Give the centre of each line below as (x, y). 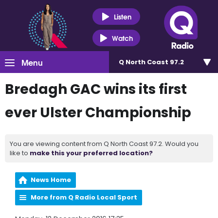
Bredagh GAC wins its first (96, 89)
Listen (122, 16)
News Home (51, 180)
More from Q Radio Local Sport (84, 197)
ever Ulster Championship (98, 113)
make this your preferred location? (91, 153)
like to (20, 153)
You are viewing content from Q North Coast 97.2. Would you (104, 144)
